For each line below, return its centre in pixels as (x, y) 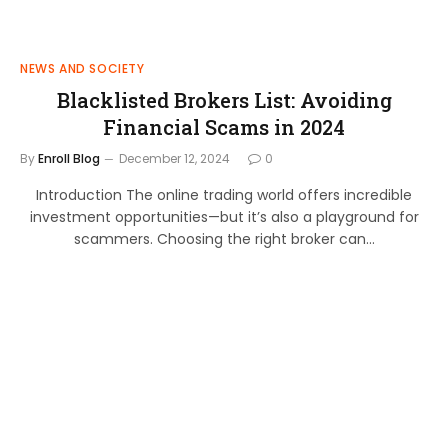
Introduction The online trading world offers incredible (224, 194)
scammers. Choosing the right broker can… (224, 238)
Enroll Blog (69, 158)
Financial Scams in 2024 (224, 126)
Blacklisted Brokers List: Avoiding (224, 99)
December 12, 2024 (174, 158)
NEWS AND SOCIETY (82, 68)
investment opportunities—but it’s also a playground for (224, 216)
